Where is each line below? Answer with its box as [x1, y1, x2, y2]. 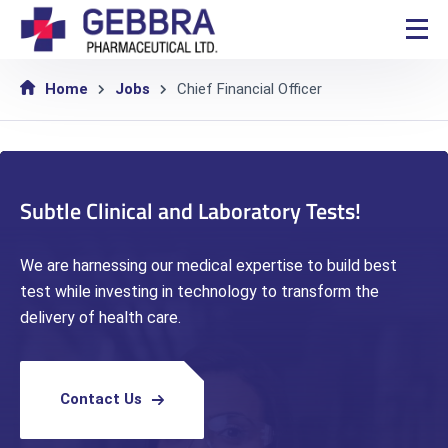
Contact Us [60, 390, 142, 409]
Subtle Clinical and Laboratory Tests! [20, 193, 361, 228]
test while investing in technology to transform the [20, 281, 379, 301]
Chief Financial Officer [177, 79, 322, 98]
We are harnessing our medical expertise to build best [20, 255, 397, 275]
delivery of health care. [20, 307, 181, 327]
